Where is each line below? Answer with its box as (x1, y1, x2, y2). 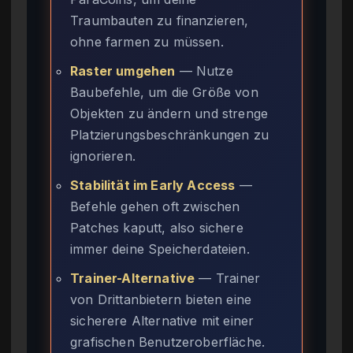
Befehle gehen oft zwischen (70, 199, 240, 215)
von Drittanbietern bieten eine (70, 292, 252, 308)
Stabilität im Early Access (70, 177, 236, 194)
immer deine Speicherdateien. (70, 241, 250, 258)
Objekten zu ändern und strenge (70, 106, 269, 122)
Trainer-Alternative (70, 270, 195, 287)
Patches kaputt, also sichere (70, 220, 243, 236)
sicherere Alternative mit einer (70, 313, 255, 329)
